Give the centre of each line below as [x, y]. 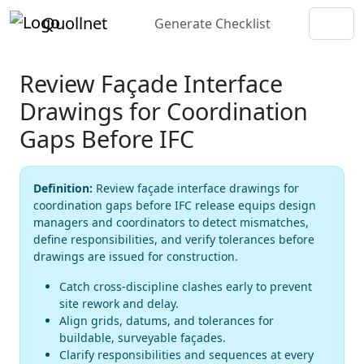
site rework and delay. [119, 303]
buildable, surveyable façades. [143, 338]
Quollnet [75, 23]
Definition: [63, 188]
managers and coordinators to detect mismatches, [171, 222]
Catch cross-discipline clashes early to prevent [186, 286]
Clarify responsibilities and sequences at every [186, 355]
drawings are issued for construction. [136, 256]
